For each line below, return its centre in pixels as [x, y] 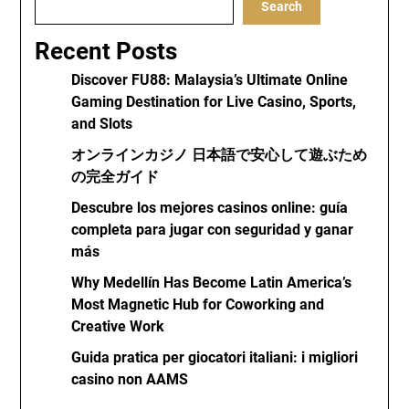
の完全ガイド [115, 177]
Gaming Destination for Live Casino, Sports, [214, 102]
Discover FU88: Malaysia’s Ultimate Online [210, 80]
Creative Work [118, 326]
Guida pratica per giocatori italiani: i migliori [215, 357]
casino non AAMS [130, 379]
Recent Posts [106, 51]
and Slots [102, 124]
